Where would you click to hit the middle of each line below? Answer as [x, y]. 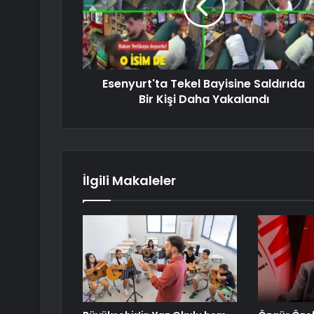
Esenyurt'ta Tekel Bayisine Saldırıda [204, 84]
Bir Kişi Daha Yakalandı [204, 100]
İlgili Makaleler [129, 181]
